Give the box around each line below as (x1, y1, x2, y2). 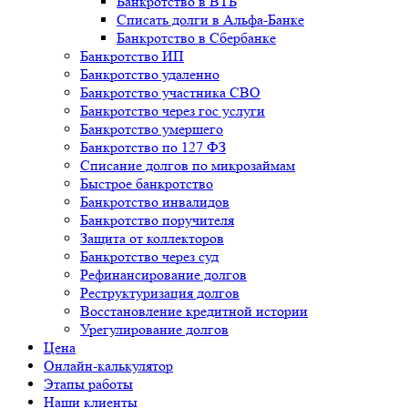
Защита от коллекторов (80, 229, 224, 247)
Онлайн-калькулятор (44, 357, 173, 374)
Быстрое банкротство (80, 175, 213, 192)
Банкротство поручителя (80, 211, 234, 229)
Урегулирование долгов (80, 321, 229, 338)
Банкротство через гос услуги (80, 102, 265, 119)
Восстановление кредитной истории (80, 302, 308, 320)
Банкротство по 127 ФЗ (80, 138, 226, 156)
